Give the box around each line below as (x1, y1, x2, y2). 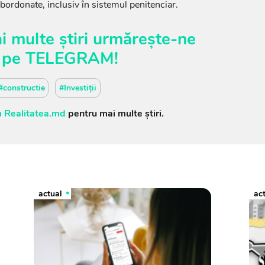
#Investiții (59, 82, 96, 93)
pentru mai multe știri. (65, 106, 164, 120)
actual (38, 188, 63, 199)
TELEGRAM (25, 47, 114, 70)
